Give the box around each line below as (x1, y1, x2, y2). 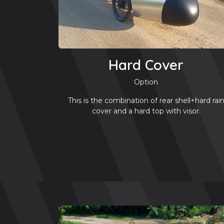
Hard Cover (108, 55, 183, 73)
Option (134, 77, 158, 86)
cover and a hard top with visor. (91, 106, 200, 115)
